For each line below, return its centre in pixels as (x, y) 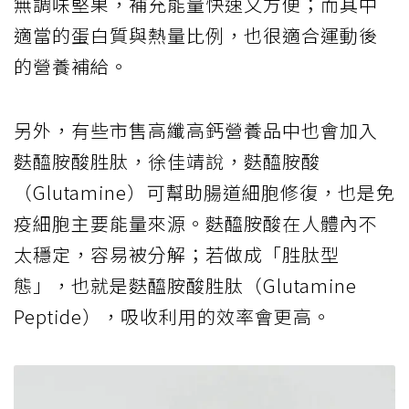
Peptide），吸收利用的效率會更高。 (173, 316)
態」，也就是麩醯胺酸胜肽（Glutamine (185, 285)
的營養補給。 (71, 66)
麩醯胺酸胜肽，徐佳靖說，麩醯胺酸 (167, 161)
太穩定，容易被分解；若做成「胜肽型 (177, 254)
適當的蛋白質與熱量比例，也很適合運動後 (196, 35)
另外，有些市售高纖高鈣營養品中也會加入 (196, 130)
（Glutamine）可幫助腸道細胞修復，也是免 (204, 192)
